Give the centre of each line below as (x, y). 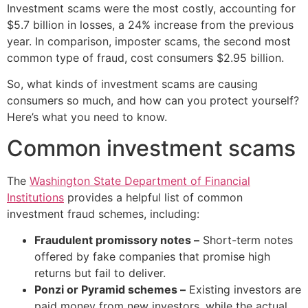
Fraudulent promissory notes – (117, 240)
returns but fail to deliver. (100, 273)
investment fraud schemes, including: (103, 213)
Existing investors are (243, 290)
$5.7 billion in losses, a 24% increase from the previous (150, 24)
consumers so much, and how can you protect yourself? (153, 101)
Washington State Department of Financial (140, 180)
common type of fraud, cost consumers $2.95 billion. (145, 57)
